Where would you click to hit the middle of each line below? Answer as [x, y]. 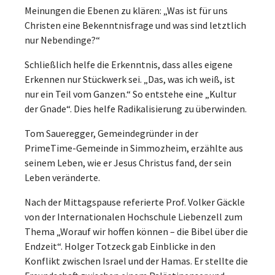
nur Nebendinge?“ [62, 40]
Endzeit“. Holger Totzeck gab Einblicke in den [120, 246]
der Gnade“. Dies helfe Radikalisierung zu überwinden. [136, 108]
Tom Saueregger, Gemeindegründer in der [111, 133]
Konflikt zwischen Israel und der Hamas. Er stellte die [136, 261]
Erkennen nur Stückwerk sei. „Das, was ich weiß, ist [130, 79]
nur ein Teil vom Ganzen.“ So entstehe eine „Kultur [130, 94]
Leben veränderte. [62, 177]
